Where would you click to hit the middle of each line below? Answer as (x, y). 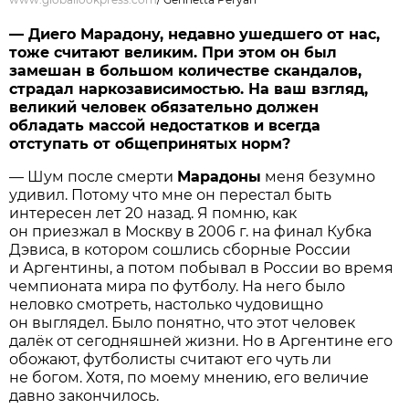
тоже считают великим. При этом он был (173, 52)
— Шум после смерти (94, 176)
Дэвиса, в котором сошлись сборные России (180, 249)
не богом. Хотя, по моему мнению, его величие (189, 377)
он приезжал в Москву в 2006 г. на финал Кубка (191, 231)
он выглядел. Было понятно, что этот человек (183, 322)
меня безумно (319, 176)
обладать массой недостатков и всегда (165, 125)
